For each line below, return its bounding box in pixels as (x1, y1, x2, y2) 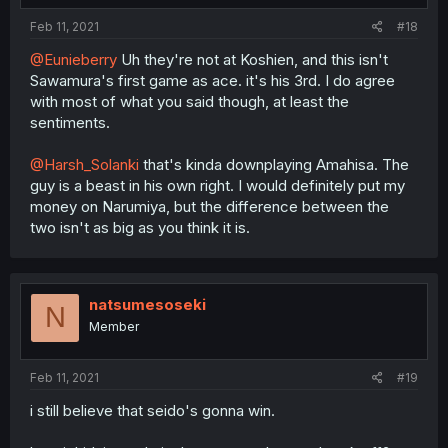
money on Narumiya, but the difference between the (30, 196, 389, 216)
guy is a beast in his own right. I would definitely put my (30, 175, 405, 195)
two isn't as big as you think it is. (30, 217, 250, 237)
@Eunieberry (30, 49, 117, 69)
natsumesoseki (89, 294, 206, 314)
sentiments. (30, 112, 110, 132)
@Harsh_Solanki (30, 154, 139, 174)
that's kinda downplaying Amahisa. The (139, 154, 409, 174)
